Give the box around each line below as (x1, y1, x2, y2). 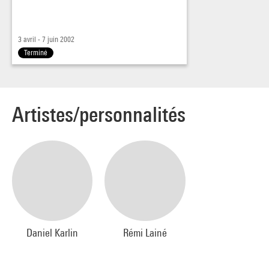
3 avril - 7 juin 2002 (18, 34, 74, 44)
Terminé (24, 47, 47, 57)
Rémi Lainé (123, 226, 168, 240)
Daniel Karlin (26, 226, 79, 240)
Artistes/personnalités (12, 101, 186, 127)
